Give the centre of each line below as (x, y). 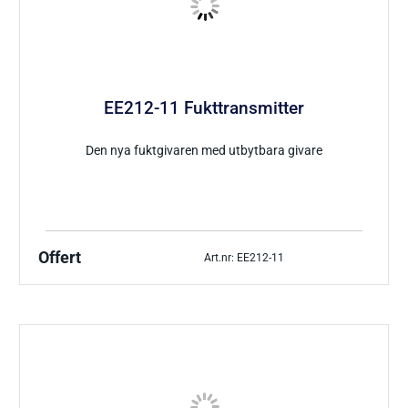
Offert (60, 258)
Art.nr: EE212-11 (244, 257)
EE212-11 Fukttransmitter (204, 108)
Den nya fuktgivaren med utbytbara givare (204, 151)
